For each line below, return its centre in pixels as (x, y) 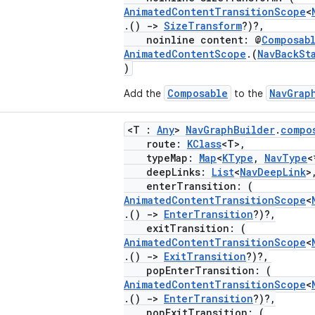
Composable (198, 93)
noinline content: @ (193, 40)
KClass (204, 144)
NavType (286, 158)
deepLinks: (168, 172)
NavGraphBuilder (230, 130)
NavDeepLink (273, 172)
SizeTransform (203, 26)
